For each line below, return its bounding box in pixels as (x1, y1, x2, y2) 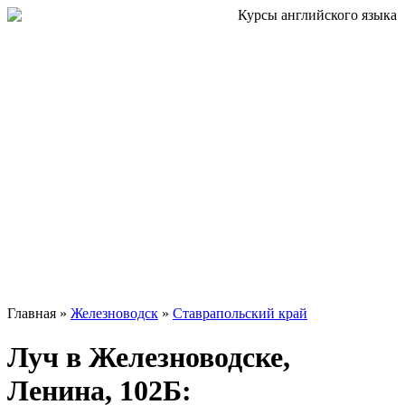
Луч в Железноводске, (7, 341, 290, 374)
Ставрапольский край (173, 306, 307, 321)
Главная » (7, 306, 71, 321)
